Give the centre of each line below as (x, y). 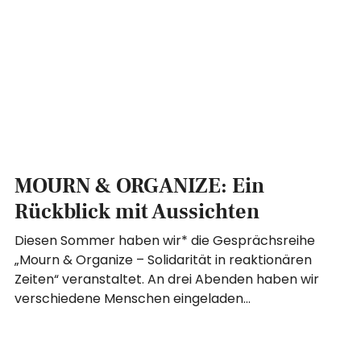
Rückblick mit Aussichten (137, 212)
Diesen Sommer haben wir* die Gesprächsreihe (165, 240)
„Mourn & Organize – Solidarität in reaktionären (164, 259)
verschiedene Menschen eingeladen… (133, 298)
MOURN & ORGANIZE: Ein (140, 186)
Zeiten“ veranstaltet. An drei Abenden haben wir (167, 279)
